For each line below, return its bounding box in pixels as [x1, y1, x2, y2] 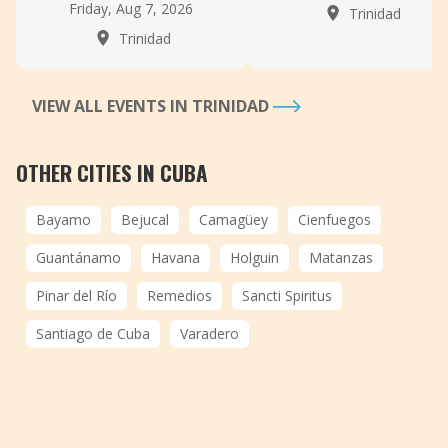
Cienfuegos [298, 210, 371, 229]
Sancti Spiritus [242, 286, 332, 305]
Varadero [180, 324, 239, 343]
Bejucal [121, 210, 169, 229]
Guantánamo [36, 248, 121, 267]
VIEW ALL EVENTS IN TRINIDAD [32, 95, 273, 117]
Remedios [147, 286, 212, 305]
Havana [151, 248, 200, 267]
